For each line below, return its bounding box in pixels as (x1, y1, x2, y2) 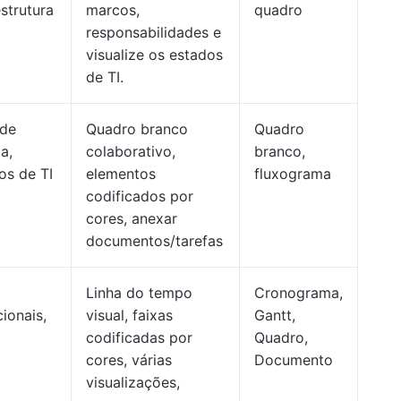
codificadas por (86, 328, 192, 346)
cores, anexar (86, 209, 177, 227)
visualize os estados (86, 46, 223, 64)
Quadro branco (86, 120, 188, 138)
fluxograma (254, 165, 331, 183)
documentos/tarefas (86, 232, 223, 250)
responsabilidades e (86, 23, 221, 41)
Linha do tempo (86, 284, 192, 302)
